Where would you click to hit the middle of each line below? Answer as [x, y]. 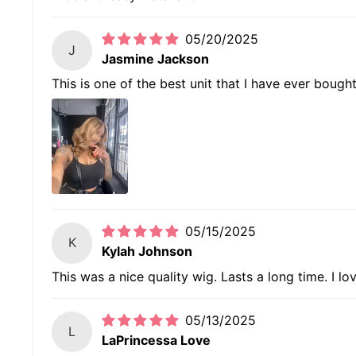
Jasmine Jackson [156, 59]
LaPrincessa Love [157, 340]
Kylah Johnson [147, 252]
